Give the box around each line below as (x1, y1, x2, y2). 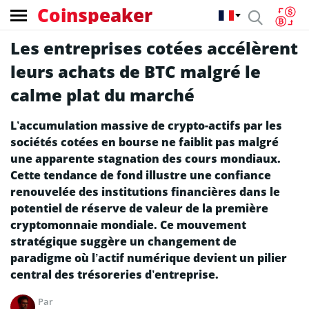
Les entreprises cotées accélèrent (10, 37, 298, 59)
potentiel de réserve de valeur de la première (10, 201, 268, 216)
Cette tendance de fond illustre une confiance (10, 168, 271, 183)
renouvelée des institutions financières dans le (10, 184, 280, 199)
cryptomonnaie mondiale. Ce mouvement (10, 217, 246, 232)
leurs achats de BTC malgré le (10, 60, 261, 83)
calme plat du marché (10, 83, 195, 106)
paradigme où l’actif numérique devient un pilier (10, 250, 287, 266)
